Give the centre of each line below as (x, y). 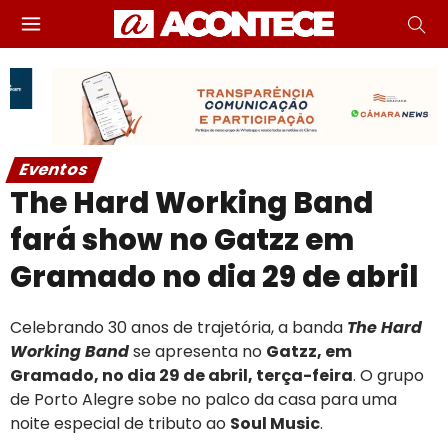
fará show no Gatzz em (182, 239)
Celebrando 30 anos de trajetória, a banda (178, 327)
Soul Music (275, 423)
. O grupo (388, 375)
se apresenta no (197, 351)
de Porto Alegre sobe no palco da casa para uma (203, 399)
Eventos (54, 169)
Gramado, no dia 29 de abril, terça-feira (181, 375)
